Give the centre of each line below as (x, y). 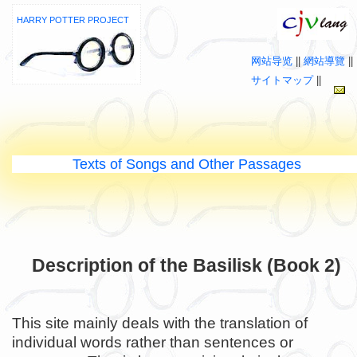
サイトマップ (282, 80)
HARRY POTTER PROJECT (73, 20)
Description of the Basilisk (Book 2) (186, 265)
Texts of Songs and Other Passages (186, 164)
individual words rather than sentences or (153, 343)
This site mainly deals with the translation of (160, 324)
